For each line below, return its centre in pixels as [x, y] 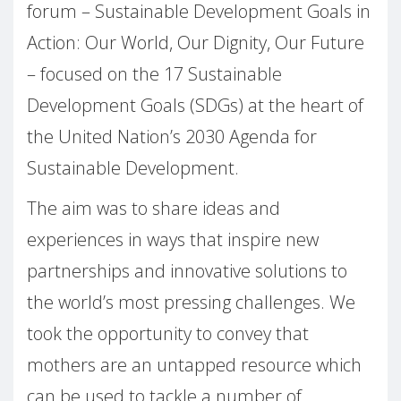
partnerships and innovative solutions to [187, 271]
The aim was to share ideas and [154, 209]
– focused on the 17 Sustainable [154, 74]
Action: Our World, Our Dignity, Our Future [196, 43]
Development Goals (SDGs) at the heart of [195, 106]
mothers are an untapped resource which [194, 365]
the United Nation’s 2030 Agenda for [172, 137]
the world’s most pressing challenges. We [191, 303]
